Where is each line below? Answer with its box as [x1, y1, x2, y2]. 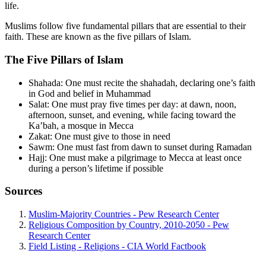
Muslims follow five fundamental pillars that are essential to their [5, 21, 246, 31]
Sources [5, 185, 42, 198]
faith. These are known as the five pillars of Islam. [5, 31, 191, 42]
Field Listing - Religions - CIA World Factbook [28, 241, 206, 251]
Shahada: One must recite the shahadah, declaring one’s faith [28, 77, 255, 88]
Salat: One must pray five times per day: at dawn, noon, [28, 99, 236, 109]
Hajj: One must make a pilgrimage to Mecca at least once [28, 152, 242, 163]
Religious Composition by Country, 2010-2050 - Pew [28, 220, 229, 230]
